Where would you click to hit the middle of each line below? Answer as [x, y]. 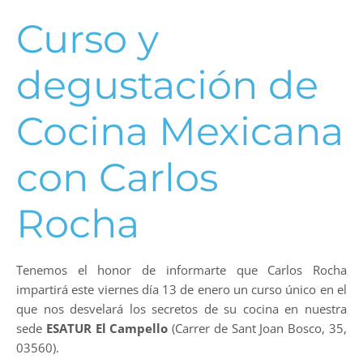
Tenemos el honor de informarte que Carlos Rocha [181, 269]
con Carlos [117, 177]
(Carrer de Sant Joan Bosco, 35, [258, 328]
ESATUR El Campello [107, 328]
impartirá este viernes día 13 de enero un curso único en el [181, 289]
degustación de [167, 85]
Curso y [88, 38]
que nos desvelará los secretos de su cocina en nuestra [181, 308]
